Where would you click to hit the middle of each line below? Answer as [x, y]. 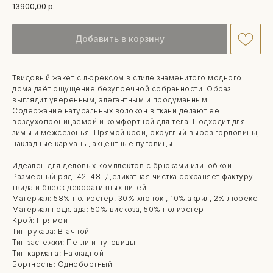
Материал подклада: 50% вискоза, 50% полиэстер [108, 209]
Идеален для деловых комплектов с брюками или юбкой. [123, 165]
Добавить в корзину [120, 39]
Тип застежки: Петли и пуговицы [74, 242]
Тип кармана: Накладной [58, 253]
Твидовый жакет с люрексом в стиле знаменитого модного [127, 77]
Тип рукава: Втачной [51, 231]
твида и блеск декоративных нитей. [80, 187]
